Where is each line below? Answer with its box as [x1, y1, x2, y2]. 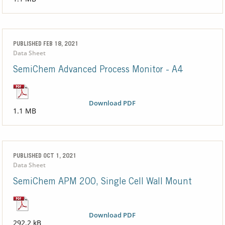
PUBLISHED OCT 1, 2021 [13, 153, 76, 160]
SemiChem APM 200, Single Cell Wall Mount [13, 178, 192, 187]
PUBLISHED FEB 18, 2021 [13, 41, 78, 48]
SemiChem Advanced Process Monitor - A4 [13, 66, 183, 75]
